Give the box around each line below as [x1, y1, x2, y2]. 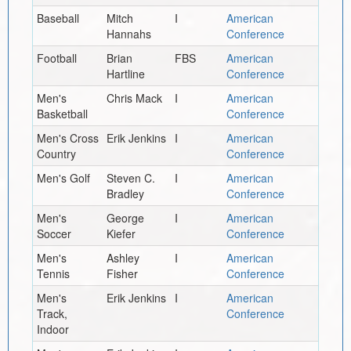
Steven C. [106, 169, 155, 186]
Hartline [106, 65, 145, 81]
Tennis [36, 265, 70, 281]
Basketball [36, 105, 88, 121]
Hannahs [106, 25, 151, 42]
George [106, 209, 144, 226]
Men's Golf [36, 169, 90, 186]
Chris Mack [106, 89, 162, 106]
